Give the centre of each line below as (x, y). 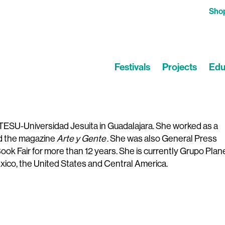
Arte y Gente (81, 139)
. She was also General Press (162, 139)
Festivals (132, 67)
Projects (180, 67)
